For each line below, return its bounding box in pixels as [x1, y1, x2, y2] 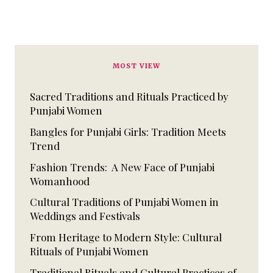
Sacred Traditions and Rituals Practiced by [30, 89, 229, 103]
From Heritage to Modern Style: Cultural [30, 230, 222, 244]
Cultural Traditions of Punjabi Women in [30, 195, 219, 209]
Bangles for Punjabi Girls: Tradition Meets [30, 124, 226, 138]
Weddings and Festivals [30, 209, 140, 223]
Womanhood [30, 174, 90, 188]
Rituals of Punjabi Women [30, 244, 149, 258]
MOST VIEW [112, 61, 161, 70]
